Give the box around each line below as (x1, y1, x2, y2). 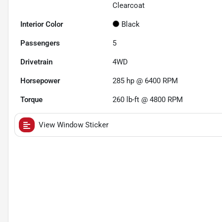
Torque (20, 95, 43, 105)
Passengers (20, 39, 60, 48)
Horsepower (20, 76, 60, 86)
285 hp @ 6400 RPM (112, 76, 178, 86)
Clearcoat (112, 1, 145, 10)
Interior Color (20, 20, 63, 29)
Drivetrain (20, 57, 53, 67)
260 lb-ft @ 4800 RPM (112, 95, 183, 105)
